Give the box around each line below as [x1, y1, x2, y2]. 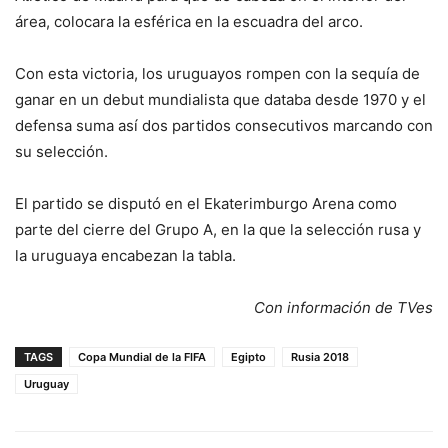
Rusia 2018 [291, 349, 349, 364]
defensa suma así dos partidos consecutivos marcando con [15, 115, 433, 135]
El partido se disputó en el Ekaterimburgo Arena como [15, 193, 397, 213]
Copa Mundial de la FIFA [78, 349, 206, 364]
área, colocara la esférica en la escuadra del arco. [15, 11, 363, 31]
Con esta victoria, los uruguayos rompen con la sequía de [15, 63, 420, 83]
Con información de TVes [254, 297, 433, 317]
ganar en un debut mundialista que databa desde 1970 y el [15, 89, 426, 109]
